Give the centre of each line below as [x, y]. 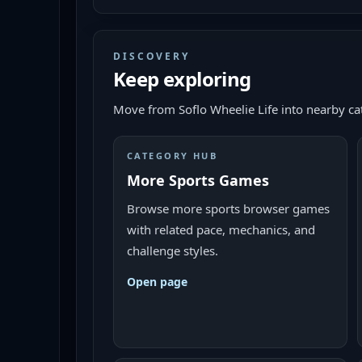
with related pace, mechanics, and [221, 229]
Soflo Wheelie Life [228, 109]
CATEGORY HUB [173, 156]
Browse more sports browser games [228, 208]
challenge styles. [173, 250]
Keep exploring [182, 79]
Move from [146, 109]
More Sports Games [198, 180]
